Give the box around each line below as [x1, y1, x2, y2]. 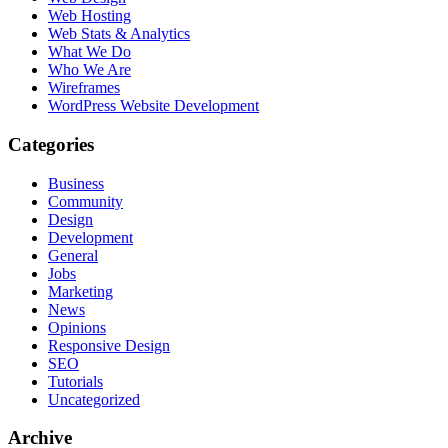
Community [48, 192, 123, 210]
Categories [8, 134, 94, 156]
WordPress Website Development [48, 97, 259, 115]
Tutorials [48, 372, 103, 390]
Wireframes [48, 79, 120, 97]
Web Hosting [48, 7, 131, 25]
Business [48, 174, 104, 192]
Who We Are [48, 61, 131, 79]
